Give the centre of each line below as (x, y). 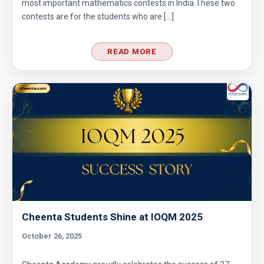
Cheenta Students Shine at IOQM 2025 (112, 217)
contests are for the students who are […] (98, 16)
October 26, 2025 (52, 236)
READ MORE (132, 51)
